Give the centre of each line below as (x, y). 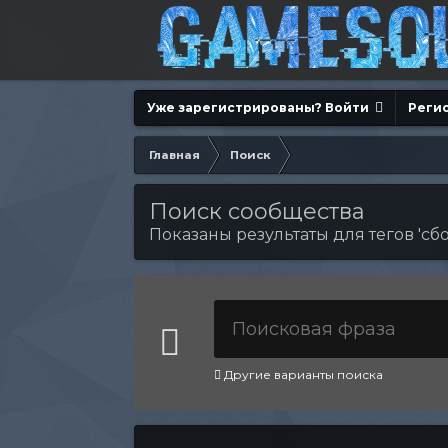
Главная (175, 155)
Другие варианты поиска (302, 374)
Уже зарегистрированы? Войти (261, 107)
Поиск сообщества (257, 211)
